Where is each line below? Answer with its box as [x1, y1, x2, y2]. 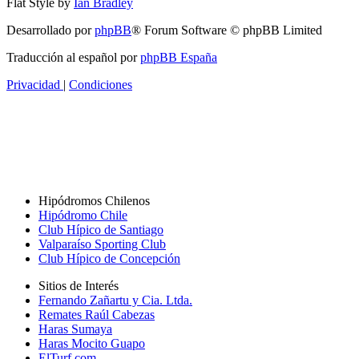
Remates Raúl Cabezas [38, 308, 155, 322]
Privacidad [6, 77, 60, 91]
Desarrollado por [6, 22, 95, 37]
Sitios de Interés [38, 279, 119, 293]
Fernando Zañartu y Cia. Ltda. [38, 293, 192, 308]
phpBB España [140, 50, 217, 64]
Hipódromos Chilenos [38, 194, 150, 208]
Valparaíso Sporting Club [38, 237, 166, 252]
